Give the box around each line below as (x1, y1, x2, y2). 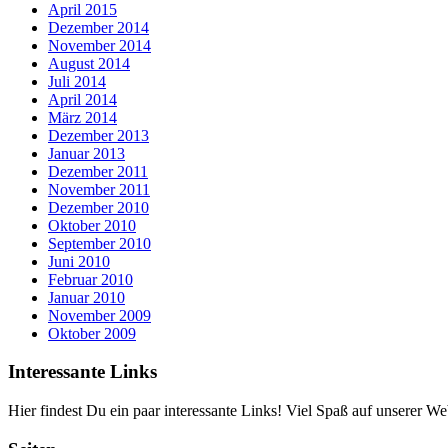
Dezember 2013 (48, 126, 149, 144)
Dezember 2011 (48, 162, 148, 180)
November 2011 (48, 180, 150, 198)
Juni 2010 (48, 252, 110, 270)
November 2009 (48, 306, 151, 324)
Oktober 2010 (48, 216, 136, 234)
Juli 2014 (48, 72, 106, 90)
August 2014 (48, 54, 130, 72)
